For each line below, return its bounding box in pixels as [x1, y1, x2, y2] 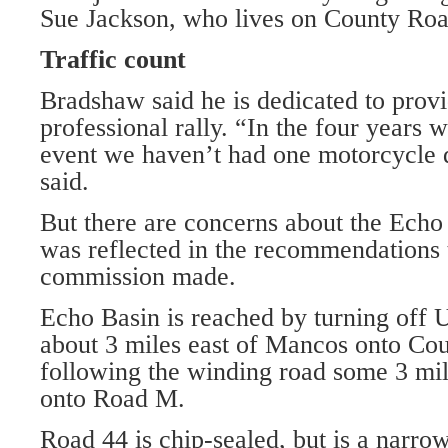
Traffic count [40, 45, 186, 74]
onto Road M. [40, 384, 185, 413]
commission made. [40, 262, 236, 291]
